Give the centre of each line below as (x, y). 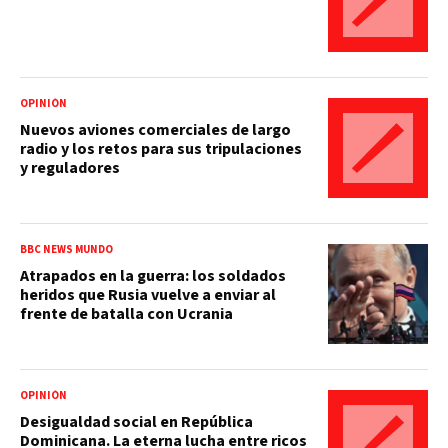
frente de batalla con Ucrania (126, 313)
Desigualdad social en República (136, 421)
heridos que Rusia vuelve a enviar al (148, 294)
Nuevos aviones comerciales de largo (155, 129)
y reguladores (70, 167)
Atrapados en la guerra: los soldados (153, 275)
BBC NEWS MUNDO (66, 249)
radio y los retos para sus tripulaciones (161, 148)
